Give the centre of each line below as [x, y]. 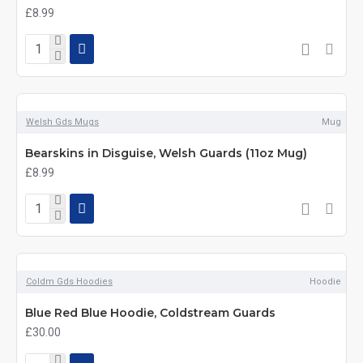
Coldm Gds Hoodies [69, 282]
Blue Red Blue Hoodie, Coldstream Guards [150, 313]
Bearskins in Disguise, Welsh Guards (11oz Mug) [166, 153]
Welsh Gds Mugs [62, 122]
